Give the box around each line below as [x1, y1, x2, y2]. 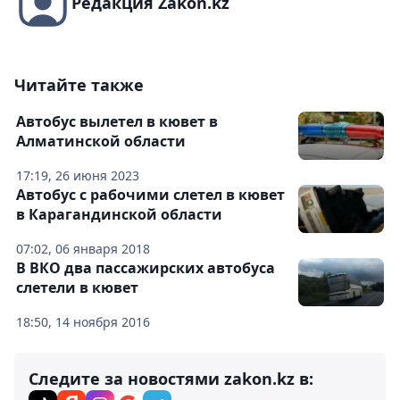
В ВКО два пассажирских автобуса [16, 258, 275, 279]
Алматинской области [16, 131, 186, 152]
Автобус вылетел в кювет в [16, 112, 218, 132]
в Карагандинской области [16, 204, 222, 225]
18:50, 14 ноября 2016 [16, 313, 150, 331]
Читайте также [14, 74, 144, 96]
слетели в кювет [16, 278, 138, 298]
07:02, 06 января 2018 [16, 240, 150, 258]
